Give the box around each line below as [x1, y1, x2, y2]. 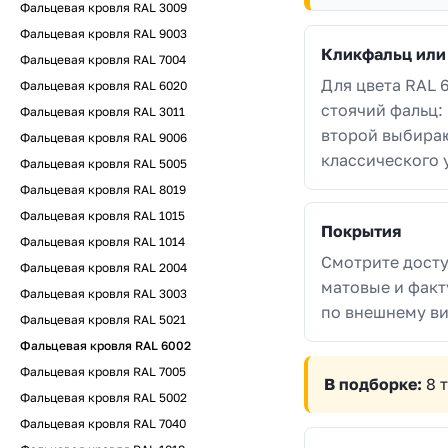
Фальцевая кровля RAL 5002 [20, 390, 187, 405]
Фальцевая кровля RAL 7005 [20, 364, 186, 379]
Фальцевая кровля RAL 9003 [20, 26, 187, 41]
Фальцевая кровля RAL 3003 [20, 286, 187, 301]
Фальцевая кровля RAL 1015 [20, 208, 185, 223]
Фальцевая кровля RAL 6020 [20, 78, 187, 93]
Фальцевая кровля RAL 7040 [20, 416, 186, 431]
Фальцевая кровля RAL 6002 [20, 338, 191, 353]
